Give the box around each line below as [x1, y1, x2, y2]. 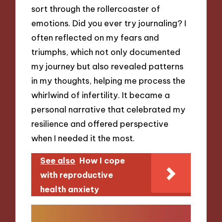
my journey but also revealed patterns [31, 61, 184, 72]
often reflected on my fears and [31, 32, 160, 43]
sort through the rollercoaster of [31, 3, 161, 14]
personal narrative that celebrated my [31, 104, 186, 115]
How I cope [79, 155, 125, 166]
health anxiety [40, 184, 100, 194]
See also [40, 155, 76, 166]
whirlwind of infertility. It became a [31, 90, 170, 101]
